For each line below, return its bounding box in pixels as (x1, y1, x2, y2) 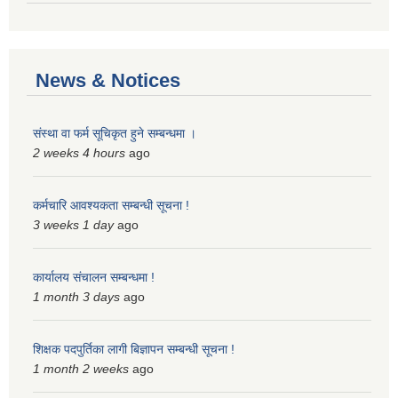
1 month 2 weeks (33, 362, 129, 377)
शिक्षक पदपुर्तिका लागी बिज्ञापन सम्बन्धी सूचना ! (33, 342, 235, 357)
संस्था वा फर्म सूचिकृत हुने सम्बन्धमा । (33, 126, 196, 141)
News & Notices (36, 69, 180, 92)
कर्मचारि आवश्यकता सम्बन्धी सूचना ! (33, 198, 189, 213)
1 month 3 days (33, 290, 120, 305)
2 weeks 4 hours (33, 146, 125, 161)
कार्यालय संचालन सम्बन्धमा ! (33, 270, 155, 285)
